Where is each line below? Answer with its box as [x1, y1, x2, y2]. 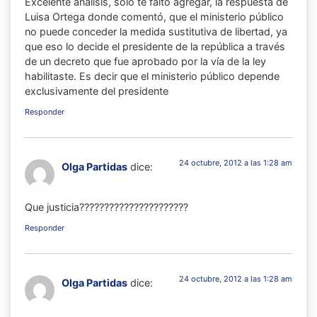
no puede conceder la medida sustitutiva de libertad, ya [25, 25, 287, 38]
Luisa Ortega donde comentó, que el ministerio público [25, 10, 284, 23]
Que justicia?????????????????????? [25, 200, 188, 213]
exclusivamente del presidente [25, 84, 168, 97]
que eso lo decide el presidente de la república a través [25, 40, 285, 52]
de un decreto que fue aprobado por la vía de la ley [25, 54, 266, 67]
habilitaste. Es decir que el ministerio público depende [25, 69, 279, 82]
